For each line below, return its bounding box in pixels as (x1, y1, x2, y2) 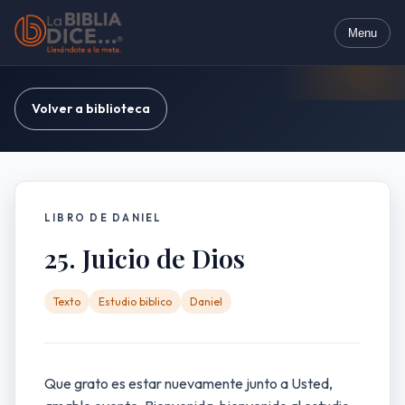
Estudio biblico (99, 295, 172, 308)
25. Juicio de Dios (44, 240, 245, 275)
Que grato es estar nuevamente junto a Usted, (44, 374, 333, 392)
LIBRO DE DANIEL (44, 212, 163, 224)
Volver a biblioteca (32, 100, 150, 117)
